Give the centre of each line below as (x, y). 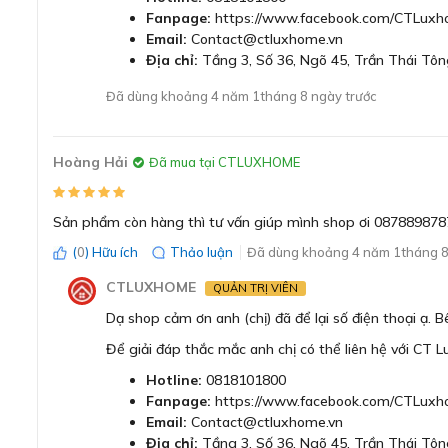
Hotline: (174, 380)
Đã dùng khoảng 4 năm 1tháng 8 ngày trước (241, 96)
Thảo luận (201, 252)
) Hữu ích (111, 252)
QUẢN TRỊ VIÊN (255, 288)
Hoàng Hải (90, 162)
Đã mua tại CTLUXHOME (224, 162)
